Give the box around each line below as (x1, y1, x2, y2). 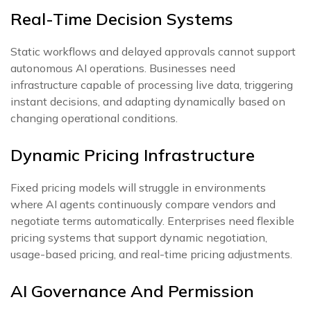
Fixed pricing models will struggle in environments (10, 180, 266, 194)
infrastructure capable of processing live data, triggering (10, 78, 293, 92)
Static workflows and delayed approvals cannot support (10, 44, 296, 58)
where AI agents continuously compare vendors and (10, 197, 276, 211)
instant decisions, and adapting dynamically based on (10, 94, 285, 108)
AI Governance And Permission (10, 280, 254, 301)
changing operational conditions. (10, 111, 178, 125)
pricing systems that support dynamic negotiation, (10, 230, 267, 244)
